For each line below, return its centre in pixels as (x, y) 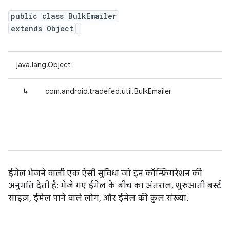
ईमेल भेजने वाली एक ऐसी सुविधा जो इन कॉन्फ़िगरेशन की (105, 174)
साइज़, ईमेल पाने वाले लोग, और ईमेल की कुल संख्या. (98, 198)
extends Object (42, 28)
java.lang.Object (44, 65)
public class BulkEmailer (64, 16)
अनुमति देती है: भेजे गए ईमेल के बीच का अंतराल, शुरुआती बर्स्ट (115, 186)
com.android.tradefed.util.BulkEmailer (108, 91)
